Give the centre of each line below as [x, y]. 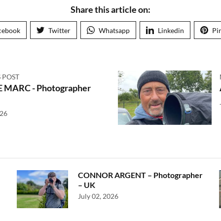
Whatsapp [114, 31]
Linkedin [171, 31]
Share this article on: [110, 10]
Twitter [59, 31]
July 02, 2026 [98, 196]
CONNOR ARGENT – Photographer [140, 175]
